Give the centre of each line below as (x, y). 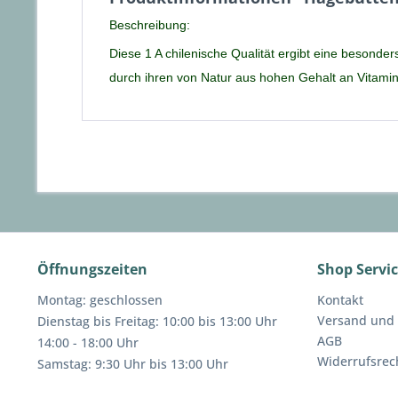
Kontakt (340, 300)
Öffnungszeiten (92, 269)
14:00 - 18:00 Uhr (88, 342)
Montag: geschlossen (100, 300)
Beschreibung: (150, 25)
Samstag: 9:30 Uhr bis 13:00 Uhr (133, 364)
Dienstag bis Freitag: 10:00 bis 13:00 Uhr (157, 321)
